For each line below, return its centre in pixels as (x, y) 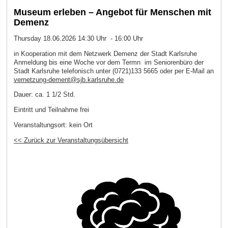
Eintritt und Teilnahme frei (51, 110)
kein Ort (80, 125)
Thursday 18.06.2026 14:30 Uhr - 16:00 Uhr (78, 38)
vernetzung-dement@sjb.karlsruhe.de (68, 79)
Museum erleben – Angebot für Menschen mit (112, 12)
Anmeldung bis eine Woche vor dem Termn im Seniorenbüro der (108, 62)
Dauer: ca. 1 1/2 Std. (44, 95)
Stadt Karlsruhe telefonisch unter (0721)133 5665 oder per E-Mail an (113, 71)
